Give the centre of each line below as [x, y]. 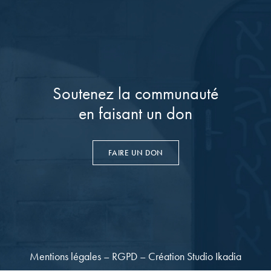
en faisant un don [135, 113]
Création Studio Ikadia [195, 256]
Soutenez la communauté [135, 93]
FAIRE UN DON [135, 152]
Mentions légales [65, 256]
